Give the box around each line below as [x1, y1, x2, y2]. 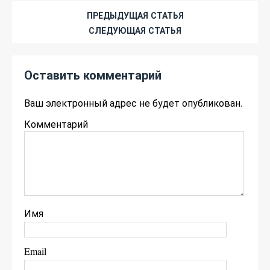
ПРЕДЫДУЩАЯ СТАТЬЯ [86, 9, 184, 22]
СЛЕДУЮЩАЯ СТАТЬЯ [89, 24, 181, 37]
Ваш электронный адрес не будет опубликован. [24, 96, 243, 109]
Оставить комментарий [24, 66, 162, 84]
